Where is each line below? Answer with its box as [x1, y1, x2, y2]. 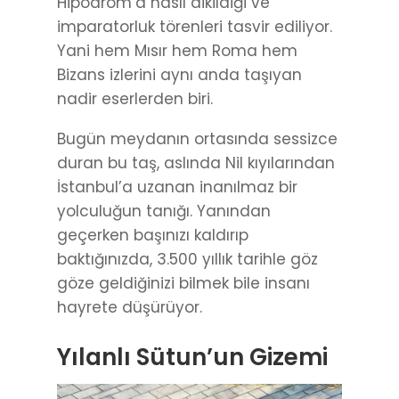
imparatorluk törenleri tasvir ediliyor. [57, 16, 332, 38]
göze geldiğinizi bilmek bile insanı [57, 273, 310, 295]
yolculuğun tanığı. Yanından [57, 200, 271, 223]
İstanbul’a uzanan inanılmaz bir [57, 176, 297, 199]
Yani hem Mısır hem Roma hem [57, 40, 297, 62]
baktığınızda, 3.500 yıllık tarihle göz [57, 248, 318, 271]
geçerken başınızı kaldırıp [57, 224, 248, 247]
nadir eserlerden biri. [57, 88, 213, 110]
